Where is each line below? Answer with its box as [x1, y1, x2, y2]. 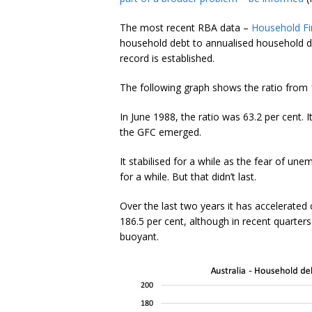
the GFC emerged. [120, 125, 201, 139]
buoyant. [120, 230, 159, 244]
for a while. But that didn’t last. [120, 170, 256, 184]
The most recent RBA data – [120, 21, 251, 35]
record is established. [120, 52, 214, 65]
